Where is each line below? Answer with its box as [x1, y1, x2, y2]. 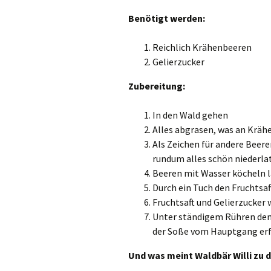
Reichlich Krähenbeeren [152, 41, 252, 54]
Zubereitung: [128, 80, 185, 93]
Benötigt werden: [128, 12, 205, 25]
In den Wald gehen [152, 109, 228, 122]
